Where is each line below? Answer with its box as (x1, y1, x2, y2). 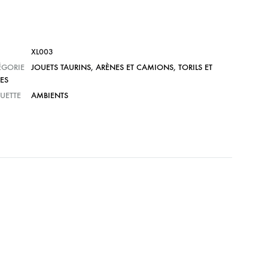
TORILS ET (178, 62, 212, 73)
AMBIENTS (31, 90, 68, 101)
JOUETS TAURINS (31, 62, 91, 73)
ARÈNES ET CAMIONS (95, 62, 173, 73)
